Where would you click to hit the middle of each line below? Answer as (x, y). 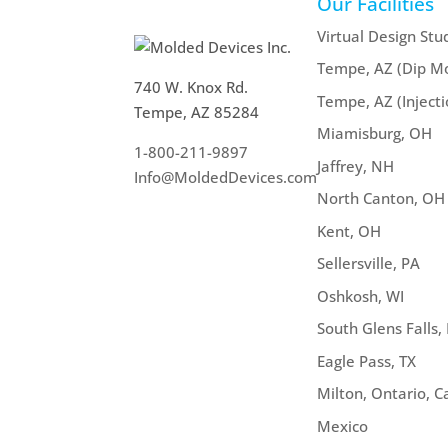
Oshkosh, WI (361, 295)
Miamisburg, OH (375, 133)
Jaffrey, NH (356, 165)
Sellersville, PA (369, 263)
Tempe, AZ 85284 (197, 111)
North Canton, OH (381, 198)
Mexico (343, 425)
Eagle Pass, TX (367, 360)
